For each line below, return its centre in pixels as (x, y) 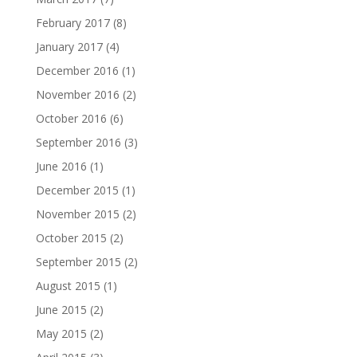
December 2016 (77, 71)
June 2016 (61, 166)
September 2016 (78, 142)
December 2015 (77, 190)
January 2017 (69, 47)
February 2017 (73, 23)
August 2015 (68, 286)
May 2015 (61, 333)
